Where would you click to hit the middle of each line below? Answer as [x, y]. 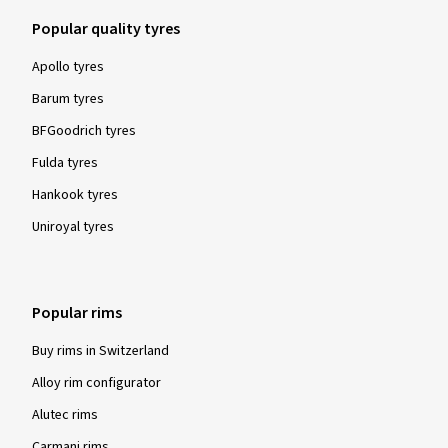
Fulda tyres [65, 162]
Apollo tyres [68, 66]
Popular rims [77, 312]
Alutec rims [65, 414]
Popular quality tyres [106, 28]
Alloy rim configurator [96, 382]
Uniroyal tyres [73, 226]
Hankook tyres [75, 194]
